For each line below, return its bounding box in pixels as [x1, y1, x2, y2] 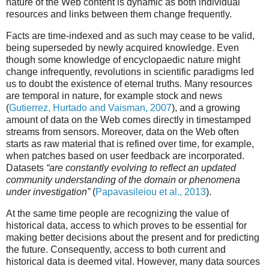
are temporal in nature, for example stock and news [6, 90, 222, 101]
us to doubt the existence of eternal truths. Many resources [6, 78, 252, 89]
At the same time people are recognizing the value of [6, 208, 229, 219]
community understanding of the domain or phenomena [6, 174, 240, 185]
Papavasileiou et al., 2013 [95, 186, 206, 197]
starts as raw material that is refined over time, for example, [6, 138, 254, 149]
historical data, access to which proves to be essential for [6, 220, 247, 231]
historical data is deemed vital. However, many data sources [6, 256, 260, 267]
